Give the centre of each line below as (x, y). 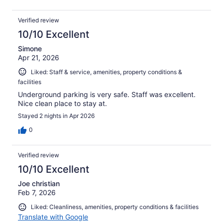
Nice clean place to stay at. (62, 104)
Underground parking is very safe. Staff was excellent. (107, 95)
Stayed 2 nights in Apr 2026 (56, 116)
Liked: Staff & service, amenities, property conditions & (107, 72)
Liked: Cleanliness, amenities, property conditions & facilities (115, 207)
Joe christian (39, 184)
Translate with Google (53, 217)
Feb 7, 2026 (37, 193)
